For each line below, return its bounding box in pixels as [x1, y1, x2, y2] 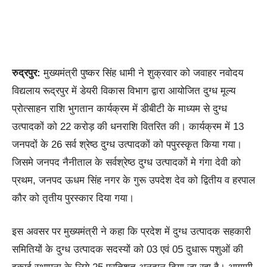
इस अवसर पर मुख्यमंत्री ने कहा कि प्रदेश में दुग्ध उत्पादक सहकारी [12, 225, 251, 237]
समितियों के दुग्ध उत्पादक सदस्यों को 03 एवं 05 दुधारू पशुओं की [12, 243, 243, 255]
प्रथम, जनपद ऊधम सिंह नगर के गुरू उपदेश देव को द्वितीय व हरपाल [12, 174, 255, 186]
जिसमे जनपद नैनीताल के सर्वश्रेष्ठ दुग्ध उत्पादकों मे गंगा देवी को [12, 156, 241, 168]
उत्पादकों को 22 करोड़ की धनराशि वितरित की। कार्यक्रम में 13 [12, 120, 244, 132]
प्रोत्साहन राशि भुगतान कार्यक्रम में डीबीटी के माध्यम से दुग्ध [12, 103, 227, 114]
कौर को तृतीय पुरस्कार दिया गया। [12, 192, 134, 204]
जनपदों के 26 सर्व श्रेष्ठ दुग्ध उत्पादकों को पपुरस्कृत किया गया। [12, 138, 242, 150]
